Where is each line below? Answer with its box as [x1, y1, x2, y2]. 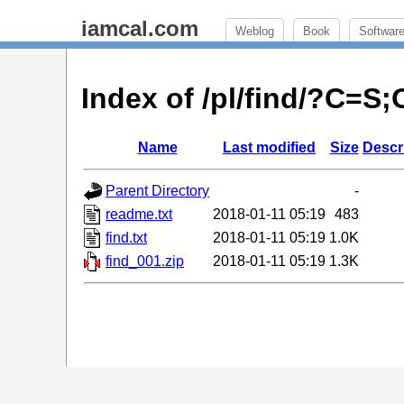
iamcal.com [81, 16, 198, 41]
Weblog [235, 24, 274, 38]
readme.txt [106, 206, 172, 222]
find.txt [106, 229, 147, 245]
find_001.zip [106, 252, 184, 269]
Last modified [223, 139, 316, 155]
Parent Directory [106, 182, 209, 198]
